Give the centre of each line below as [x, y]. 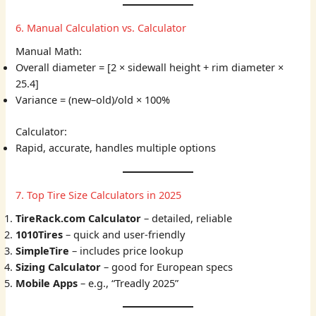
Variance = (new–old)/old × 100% [93, 99]
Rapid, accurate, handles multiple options [116, 147]
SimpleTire [43, 250]
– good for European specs [167, 266]
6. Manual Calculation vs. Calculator [101, 27]
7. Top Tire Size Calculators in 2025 [99, 194]
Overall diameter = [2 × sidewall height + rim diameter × [150, 67]
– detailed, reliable [187, 218]
